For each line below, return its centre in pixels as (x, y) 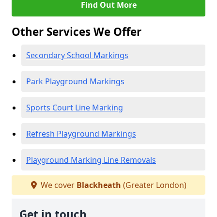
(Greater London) (154, 185)
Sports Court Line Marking (75, 108)
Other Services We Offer (77, 32)
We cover (57, 185)
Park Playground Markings (75, 81)
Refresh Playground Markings (81, 134)
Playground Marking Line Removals (91, 160)
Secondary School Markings (77, 55)
